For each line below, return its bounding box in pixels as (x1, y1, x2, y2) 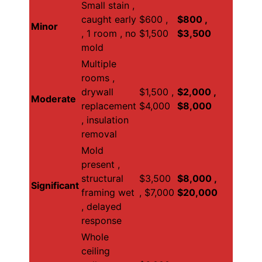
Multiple (81, 58, 116, 70)
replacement (81, 100, 136, 112)
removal (81, 128, 117, 140)
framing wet (81, 187, 135, 199)
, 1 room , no (81, 27, 136, 40)
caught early (81, 13, 136, 26)
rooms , (81, 72, 115, 84)
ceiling (81, 245, 110, 257)
